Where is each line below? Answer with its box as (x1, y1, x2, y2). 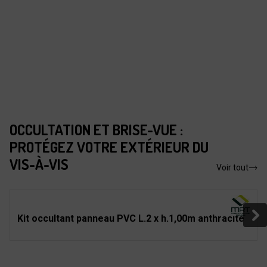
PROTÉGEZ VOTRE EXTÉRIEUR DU (10, 138, 209, 156)
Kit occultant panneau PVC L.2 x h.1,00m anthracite (17, 213, 244, 224)
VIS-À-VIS (10, 155, 69, 173)
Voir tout (216, 163, 249, 172)
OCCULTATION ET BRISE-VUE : (10, 120, 183, 139)
